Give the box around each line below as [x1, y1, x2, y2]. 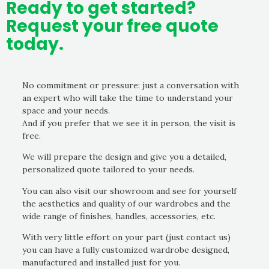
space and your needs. [22, 104, 110, 116]
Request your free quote [6, 14, 219, 38]
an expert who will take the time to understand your [22, 92, 233, 103]
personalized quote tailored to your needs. [22, 164, 195, 175]
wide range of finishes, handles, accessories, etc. [22, 210, 216, 222]
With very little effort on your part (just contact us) [22, 232, 231, 243]
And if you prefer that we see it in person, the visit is [22, 117, 235, 128]
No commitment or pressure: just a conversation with [22, 79, 239, 91]
